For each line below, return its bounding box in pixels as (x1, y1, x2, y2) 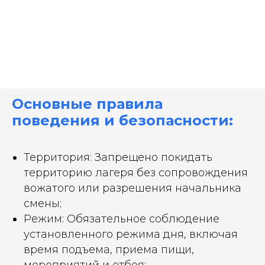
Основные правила (12, 95, 163, 112)
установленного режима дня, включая (24, 227, 238, 241)
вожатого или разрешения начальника (24, 181, 241, 195)
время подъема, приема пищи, (24, 243, 194, 256)
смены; (24, 196, 62, 210)
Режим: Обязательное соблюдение (24, 212, 219, 225)
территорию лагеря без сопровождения (24, 166, 248, 179)
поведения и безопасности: (12, 111, 233, 129)
